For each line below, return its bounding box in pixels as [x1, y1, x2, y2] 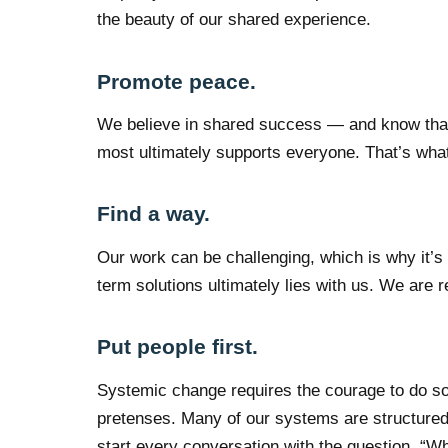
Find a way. [97, 202, 211, 226]
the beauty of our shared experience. [97, 10, 372, 30]
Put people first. [97, 335, 259, 359]
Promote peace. [97, 69, 257, 93]
